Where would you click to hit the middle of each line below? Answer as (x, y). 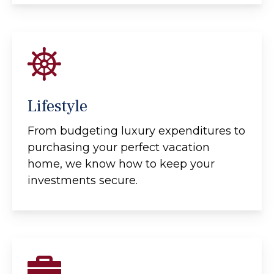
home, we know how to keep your (121, 164)
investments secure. (83, 181)
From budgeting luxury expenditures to (136, 131)
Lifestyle (57, 106)
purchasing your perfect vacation (119, 148)
